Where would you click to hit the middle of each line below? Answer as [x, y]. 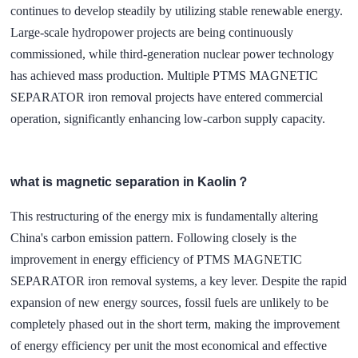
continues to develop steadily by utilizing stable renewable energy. [177, 11]
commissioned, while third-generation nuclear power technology [173, 54]
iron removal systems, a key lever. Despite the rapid [216, 280]
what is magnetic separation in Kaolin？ [130, 182]
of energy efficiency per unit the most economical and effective [169, 345]
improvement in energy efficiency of [104, 259]
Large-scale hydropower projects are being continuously [152, 32]
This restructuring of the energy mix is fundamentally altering [165, 216]
